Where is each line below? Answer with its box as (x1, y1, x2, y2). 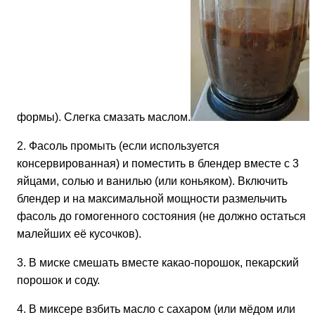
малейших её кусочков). (17, 227, 141, 240)
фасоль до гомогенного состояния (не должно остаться (17, 210, 306, 222)
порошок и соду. (17, 274, 100, 286)
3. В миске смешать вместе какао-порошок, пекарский (17, 256, 299, 269)
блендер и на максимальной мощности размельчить (17, 192, 287, 205)
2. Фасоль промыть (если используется (17, 139, 219, 152)
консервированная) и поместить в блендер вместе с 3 (17, 157, 299, 169)
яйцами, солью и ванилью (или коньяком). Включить (17, 174, 288, 187)
